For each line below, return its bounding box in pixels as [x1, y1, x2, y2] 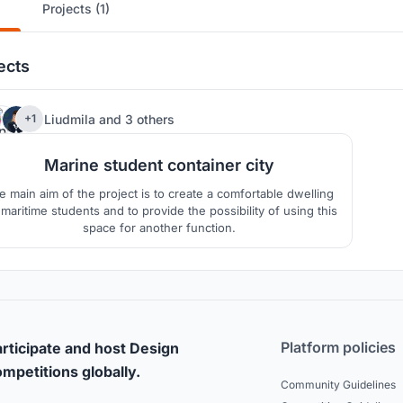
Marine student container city [43, 156, 274, 175]
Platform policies [281, 338, 396, 357]
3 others [125, 111, 175, 127]
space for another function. [82, 220, 236, 236]
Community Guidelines [281, 378, 396, 392]
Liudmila [44, 111, 99, 127]
